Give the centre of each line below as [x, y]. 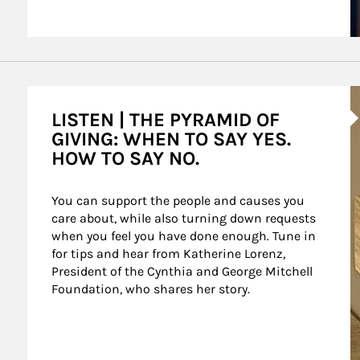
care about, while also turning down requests [185, 218]
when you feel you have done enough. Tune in [185, 236]
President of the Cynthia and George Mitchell [183, 271]
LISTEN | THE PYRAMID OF [165, 120]
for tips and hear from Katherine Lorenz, [170, 254]
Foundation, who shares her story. [150, 289]
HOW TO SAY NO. [125, 158]
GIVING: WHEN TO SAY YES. [171, 139]
